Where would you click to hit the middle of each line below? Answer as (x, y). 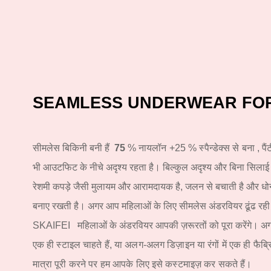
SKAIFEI (51, 225)
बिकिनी (74, 148)
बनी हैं (99, 148)
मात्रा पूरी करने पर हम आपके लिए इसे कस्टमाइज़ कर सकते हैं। (142, 264)
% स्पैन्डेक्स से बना (221, 148)
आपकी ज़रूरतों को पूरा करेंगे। (207, 225)
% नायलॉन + (151, 148)
